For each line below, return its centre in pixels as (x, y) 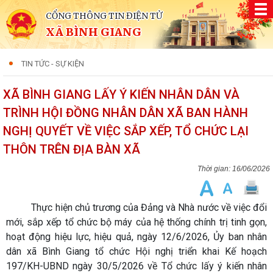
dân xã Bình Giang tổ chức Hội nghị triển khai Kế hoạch (136, 251)
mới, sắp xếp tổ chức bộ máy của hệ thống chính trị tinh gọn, (136, 222)
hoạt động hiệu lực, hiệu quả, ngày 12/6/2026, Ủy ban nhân (136, 237)
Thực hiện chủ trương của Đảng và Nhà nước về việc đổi (136, 207)
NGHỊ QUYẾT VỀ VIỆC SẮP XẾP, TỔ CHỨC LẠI (126, 131)
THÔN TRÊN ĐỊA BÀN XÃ (72, 149)
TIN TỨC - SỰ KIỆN (53, 64)
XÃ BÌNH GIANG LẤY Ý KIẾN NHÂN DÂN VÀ (121, 94)
